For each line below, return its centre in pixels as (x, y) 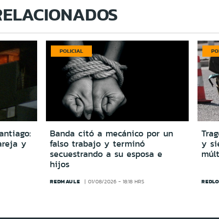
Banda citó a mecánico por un (112, 133)
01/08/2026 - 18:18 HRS (116, 181)
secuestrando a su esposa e (106, 154)
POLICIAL (72, 51)
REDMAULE (65, 181)
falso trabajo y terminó (98, 143)
